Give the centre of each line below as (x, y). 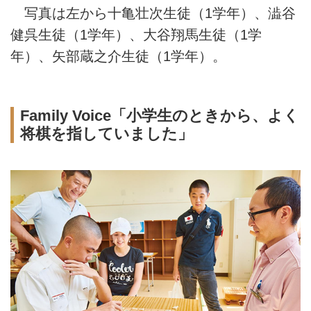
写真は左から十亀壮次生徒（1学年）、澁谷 (153, 13)
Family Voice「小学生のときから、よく (159, 115)
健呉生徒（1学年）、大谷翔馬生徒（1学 (136, 34)
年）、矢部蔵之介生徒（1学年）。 (118, 56)
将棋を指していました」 (106, 133)
